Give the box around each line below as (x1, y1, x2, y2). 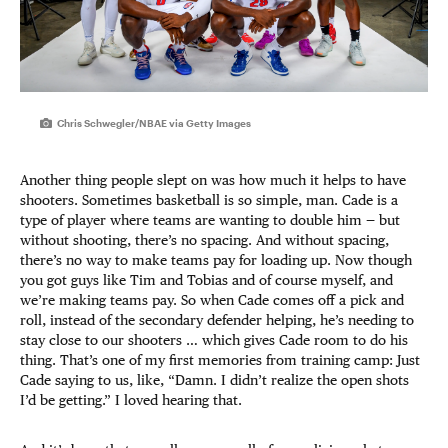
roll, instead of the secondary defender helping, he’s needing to (20, 312, 414, 329)
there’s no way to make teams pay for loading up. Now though (20, 252, 412, 269)
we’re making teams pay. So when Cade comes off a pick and (20, 292, 404, 309)
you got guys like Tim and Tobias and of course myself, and (20, 272, 393, 289)
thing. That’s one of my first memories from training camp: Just (20, 352, 420, 369)
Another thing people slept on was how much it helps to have (20, 172, 406, 189)
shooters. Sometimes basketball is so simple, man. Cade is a (20, 192, 398, 209)
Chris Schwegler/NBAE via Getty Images (57, 117, 252, 130)
